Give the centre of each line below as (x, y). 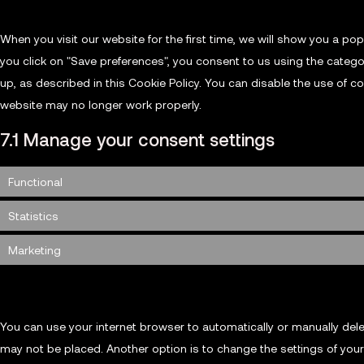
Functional (35, 181)
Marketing (35, 249)
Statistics (33, 215)
